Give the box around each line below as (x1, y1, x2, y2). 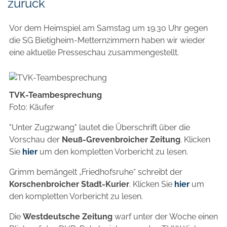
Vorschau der (9, 134, 62, 144)
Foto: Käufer (9, 102, 54, 112)
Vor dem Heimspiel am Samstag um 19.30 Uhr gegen (9, 23, 208, 33)
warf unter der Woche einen (112, 211, 218, 221)
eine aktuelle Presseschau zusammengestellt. (9, 47, 179, 57)
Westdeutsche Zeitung (23, 211, 112, 221)
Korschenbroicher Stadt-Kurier (9, 179, 129, 189)
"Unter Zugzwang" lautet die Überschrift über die (9, 122, 190, 132)
